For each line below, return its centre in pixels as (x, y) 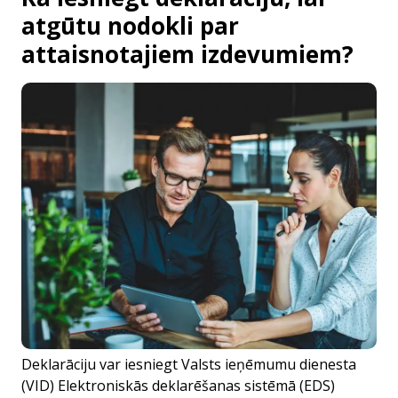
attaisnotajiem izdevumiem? (187, 54)
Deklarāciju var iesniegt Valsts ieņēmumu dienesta (189, 364)
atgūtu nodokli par (130, 26)
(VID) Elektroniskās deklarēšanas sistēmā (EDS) (178, 386)
